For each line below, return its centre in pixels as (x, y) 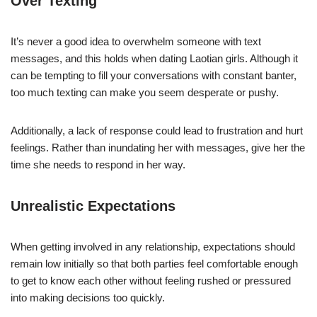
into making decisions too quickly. (88, 297)
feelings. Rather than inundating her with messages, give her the (158, 147)
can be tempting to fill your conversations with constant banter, (154, 75)
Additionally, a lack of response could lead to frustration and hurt (157, 130)
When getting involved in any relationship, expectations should (153, 246)
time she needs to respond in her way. (98, 164)
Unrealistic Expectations (93, 206)
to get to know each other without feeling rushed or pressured (151, 280)
